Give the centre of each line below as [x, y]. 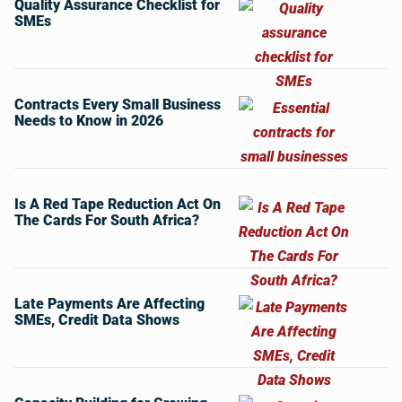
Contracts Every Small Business [118, 104]
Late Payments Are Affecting [109, 303]
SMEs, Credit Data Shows [97, 319]
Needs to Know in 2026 [89, 120]
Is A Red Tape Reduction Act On [118, 204]
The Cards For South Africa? [107, 220]
